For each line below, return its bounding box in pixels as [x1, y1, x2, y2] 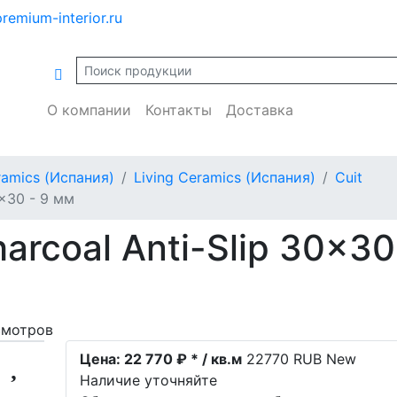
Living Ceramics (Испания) [134, 168, 315, 186]
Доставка [226, 101, 294, 119]
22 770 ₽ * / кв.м [121, 350, 243, 368]
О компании [47, 101, 132, 119]
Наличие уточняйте [80, 371, 218, 389]
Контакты [145, 101, 213, 119]
